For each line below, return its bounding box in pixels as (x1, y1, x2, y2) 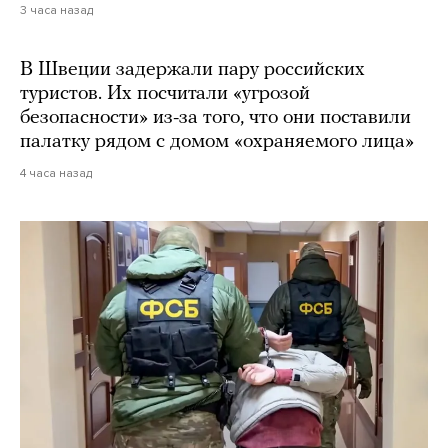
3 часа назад (20, 3, 93, 18)
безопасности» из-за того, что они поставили (20, 108, 411, 129)
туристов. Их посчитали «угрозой (20, 84, 310, 105)
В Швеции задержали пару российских (20, 60, 365, 81)
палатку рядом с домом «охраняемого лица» (20, 132, 414, 153)
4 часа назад (20, 166, 92, 181)
